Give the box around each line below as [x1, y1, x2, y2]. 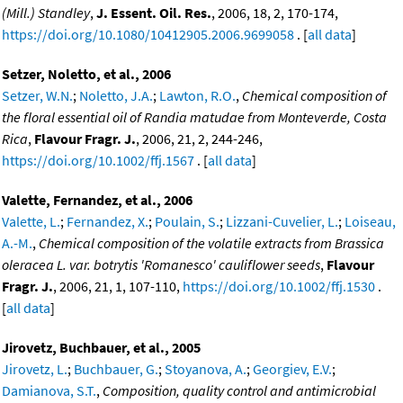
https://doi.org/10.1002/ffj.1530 [183, 276, 375, 295]
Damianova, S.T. [2, 381, 96, 399]
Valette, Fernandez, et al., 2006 [2, 190, 193, 209]
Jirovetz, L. [2, 359, 67, 378]
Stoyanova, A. [165, 359, 246, 378]
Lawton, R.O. [159, 85, 236, 104]
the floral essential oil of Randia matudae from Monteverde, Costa [2, 107, 387, 126]
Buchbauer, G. [74, 359, 158, 378]
